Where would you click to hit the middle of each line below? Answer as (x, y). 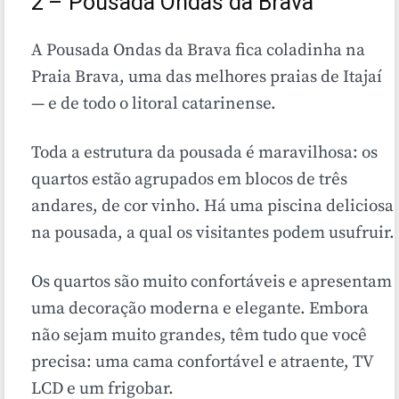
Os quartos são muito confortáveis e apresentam (212, 282)
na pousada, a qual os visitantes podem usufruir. (213, 233)
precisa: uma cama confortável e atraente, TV (202, 362)
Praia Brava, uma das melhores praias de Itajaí (207, 77)
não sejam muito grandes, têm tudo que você (199, 336)
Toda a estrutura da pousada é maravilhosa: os (204, 153)
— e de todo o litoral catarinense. (154, 104)
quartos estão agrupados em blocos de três (189, 180)
